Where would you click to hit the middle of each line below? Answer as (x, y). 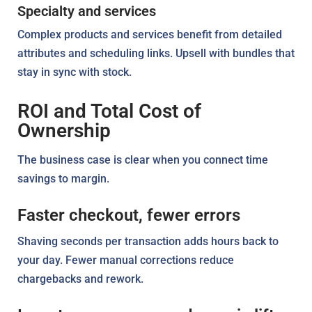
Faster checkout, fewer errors (129, 215)
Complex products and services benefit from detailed (150, 34)
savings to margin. (63, 178)
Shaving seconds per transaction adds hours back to (148, 241)
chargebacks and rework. (80, 279)
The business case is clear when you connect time (143, 159)
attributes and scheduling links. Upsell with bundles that (156, 53)
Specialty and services (87, 11)
